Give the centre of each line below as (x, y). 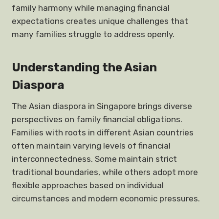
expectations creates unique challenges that (100, 21)
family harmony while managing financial (91, 8)
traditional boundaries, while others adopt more (105, 172)
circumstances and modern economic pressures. (106, 198)
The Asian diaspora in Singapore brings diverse (102, 106)
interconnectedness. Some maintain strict (94, 159)
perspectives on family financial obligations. (97, 119)
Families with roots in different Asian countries (103, 132)
